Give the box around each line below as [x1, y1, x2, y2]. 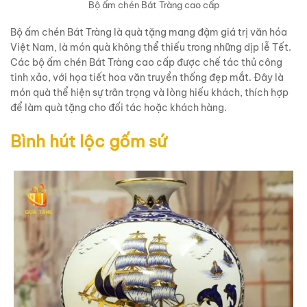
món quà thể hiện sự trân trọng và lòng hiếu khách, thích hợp [10, 86, 288, 99]
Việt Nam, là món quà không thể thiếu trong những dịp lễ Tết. [10, 40, 291, 53]
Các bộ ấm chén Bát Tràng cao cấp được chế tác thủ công [10, 56, 282, 69]
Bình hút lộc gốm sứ [10, 130, 167, 151]
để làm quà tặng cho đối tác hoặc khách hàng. [10, 101, 227, 114]
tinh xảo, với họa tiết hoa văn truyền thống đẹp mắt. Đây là [10, 71, 284, 84]
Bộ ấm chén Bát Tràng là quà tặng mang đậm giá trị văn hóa [10, 25, 287, 38]
